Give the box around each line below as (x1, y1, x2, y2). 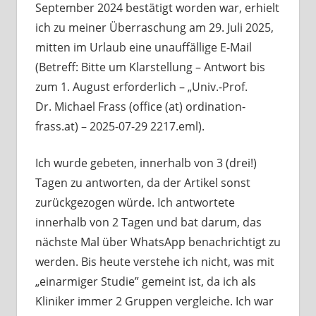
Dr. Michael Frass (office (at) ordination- (35, 99, 245, 115)
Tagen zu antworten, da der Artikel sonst (35, 175, 250, 191)
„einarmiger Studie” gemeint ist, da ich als (35, 274, 256, 290)
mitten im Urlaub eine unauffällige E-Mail (35, 39, 252, 56)
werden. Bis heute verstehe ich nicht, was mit (35, 254, 274, 270)
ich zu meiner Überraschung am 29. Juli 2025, (35, 20, 274, 36)
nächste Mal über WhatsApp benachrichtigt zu (35, 234, 281, 250)
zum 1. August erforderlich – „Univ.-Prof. (35, 79, 248, 95)
